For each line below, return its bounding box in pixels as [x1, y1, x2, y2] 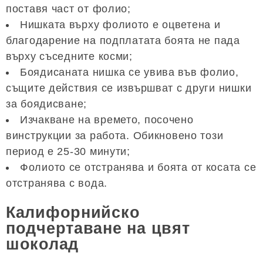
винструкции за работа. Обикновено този [6, 130, 224, 142]
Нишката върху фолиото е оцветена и [20, 19, 221, 31]
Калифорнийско [6, 203, 140, 221]
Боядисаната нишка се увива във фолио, [20, 66, 239, 79]
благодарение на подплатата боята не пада [6, 35, 240, 47]
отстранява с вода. [6, 177, 107, 190]
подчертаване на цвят [6, 219, 190, 237]
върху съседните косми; [6, 50, 133, 63]
